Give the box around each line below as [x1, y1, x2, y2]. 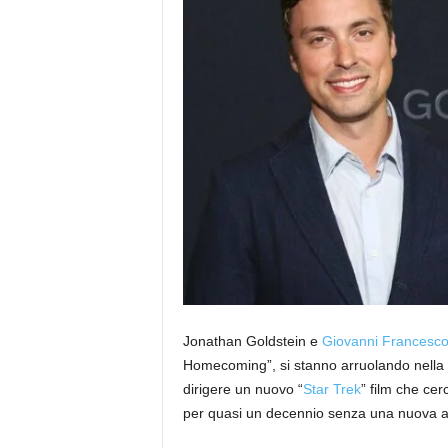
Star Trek [302, 381, 361, 398]
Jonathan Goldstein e [182, 333, 322, 350]
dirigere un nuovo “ [182, 381, 303, 398]
